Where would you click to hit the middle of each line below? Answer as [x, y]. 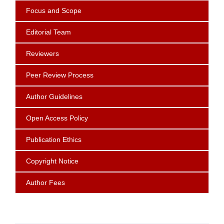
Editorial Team [45, 32]
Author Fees [45, 183]
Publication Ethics [54, 140]
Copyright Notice [52, 161]
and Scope [63, 11]
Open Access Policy [57, 118]
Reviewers [39, 54]
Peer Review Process [60, 75]
